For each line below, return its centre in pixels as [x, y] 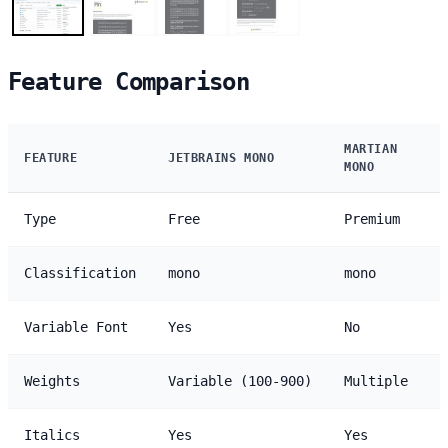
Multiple [376, 380]
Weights [52, 380]
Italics [52, 434]
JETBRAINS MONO [221, 157]
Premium [372, 218]
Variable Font [76, 326]
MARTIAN [371, 148]
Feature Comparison [129, 81]
